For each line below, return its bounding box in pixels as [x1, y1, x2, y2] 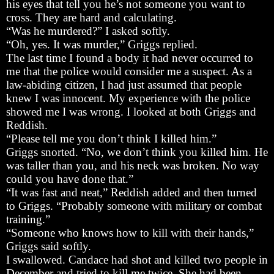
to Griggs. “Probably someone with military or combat [6, 199, 262, 212]
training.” [6, 212, 50, 226]
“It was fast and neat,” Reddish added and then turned [6, 185, 257, 199]
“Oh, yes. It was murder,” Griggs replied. [6, 37, 198, 51]
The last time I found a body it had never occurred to [6, 51, 253, 64]
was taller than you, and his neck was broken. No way [6, 158, 259, 172]
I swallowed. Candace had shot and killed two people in [6, 253, 268, 266]
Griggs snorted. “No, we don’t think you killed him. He [6, 145, 268, 158]
